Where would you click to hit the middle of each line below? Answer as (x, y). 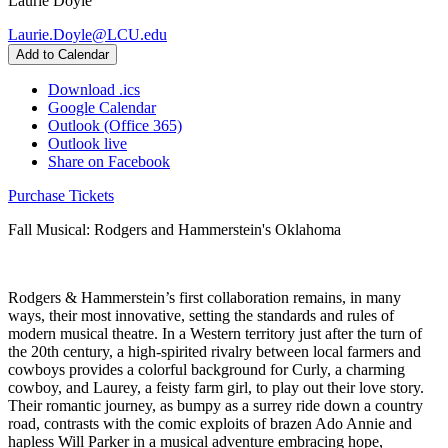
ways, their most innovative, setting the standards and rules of (201, 315)
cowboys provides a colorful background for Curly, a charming (206, 369)
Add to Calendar (62, 54)
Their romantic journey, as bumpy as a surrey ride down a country (215, 405)
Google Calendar (102, 107)
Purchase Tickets (61, 195)
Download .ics (94, 89)
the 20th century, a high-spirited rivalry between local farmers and (214, 351)
